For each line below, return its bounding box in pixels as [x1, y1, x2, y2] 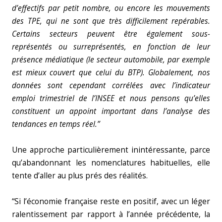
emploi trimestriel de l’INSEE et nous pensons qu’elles [12, 93, 210, 104]
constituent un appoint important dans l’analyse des [12, 106, 210, 116]
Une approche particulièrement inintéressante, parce [12, 145, 210, 155]
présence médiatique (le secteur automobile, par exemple [12, 55, 210, 65]
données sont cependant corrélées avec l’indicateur [12, 80, 210, 91]
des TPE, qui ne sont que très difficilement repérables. [12, 16, 210, 26]
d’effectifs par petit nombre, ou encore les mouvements [12, 3, 210, 13]
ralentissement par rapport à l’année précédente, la [12, 209, 210, 220]
